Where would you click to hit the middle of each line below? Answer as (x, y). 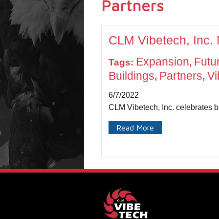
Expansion (163, 62)
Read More (135, 127)
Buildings (132, 76)
